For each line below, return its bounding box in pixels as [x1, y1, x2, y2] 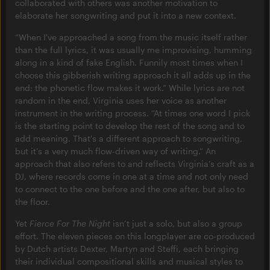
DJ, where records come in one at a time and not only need [15, 171, 248, 182]
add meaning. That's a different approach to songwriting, [15, 133, 242, 144]
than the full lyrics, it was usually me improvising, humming [15, 45, 252, 55]
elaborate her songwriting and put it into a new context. [15, 10, 236, 21]
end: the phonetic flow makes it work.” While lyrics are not [15, 83, 245, 93]
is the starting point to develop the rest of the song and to [15, 121, 245, 131]
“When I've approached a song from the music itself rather [15, 32, 247, 43]
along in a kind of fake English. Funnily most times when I [15, 57, 243, 68]
